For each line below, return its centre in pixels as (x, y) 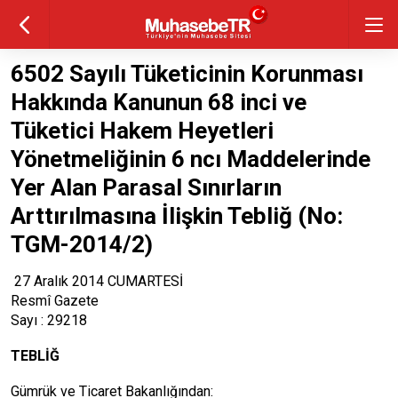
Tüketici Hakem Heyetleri (142, 131)
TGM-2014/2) (82, 244)
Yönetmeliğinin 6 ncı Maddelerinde (191, 159)
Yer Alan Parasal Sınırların (146, 187)
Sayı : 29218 (49, 320)
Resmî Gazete (55, 301)
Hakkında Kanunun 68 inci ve (159, 102)
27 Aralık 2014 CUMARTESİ (97, 281)
